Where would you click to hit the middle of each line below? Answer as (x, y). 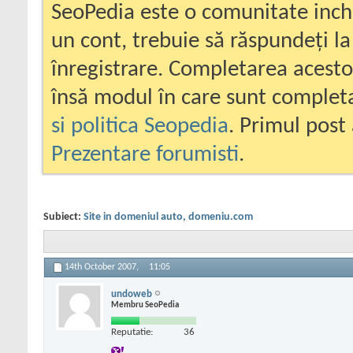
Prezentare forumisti (145, 155)
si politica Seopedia (140, 126)
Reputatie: (132, 332)
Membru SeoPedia (145, 305)
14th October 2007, (103, 268)
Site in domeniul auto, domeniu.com (168, 217)
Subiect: (63, 217)
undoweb (132, 294)
